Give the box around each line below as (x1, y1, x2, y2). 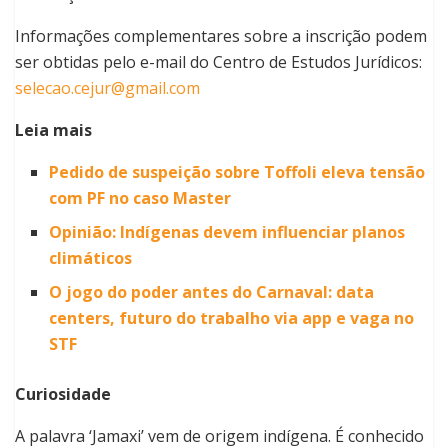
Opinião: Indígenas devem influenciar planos (49, 221, 406, 244)
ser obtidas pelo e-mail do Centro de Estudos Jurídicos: (15, 51, 422, 74)
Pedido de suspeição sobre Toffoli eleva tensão (49, 161, 426, 184)
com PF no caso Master (49, 187, 232, 210)
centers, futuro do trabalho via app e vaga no (49, 307, 415, 330)
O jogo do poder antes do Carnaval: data (49, 281, 375, 304)
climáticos (49, 247, 133, 270)
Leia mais (15, 119, 92, 142)
